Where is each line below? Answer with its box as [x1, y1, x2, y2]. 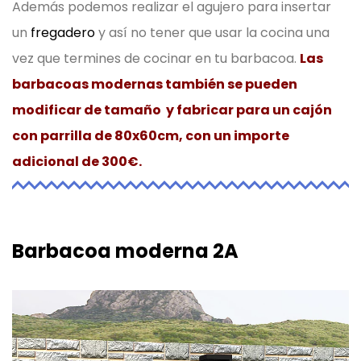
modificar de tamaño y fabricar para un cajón [12, 100, 332, 119]
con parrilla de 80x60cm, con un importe [12, 126, 289, 145]
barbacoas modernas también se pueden [12, 74, 297, 93]
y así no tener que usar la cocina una [95, 23, 330, 42]
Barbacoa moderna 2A [12, 237, 239, 264]
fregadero [31, 23, 95, 42]
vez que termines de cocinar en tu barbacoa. [12, 48, 297, 68]
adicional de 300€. [12, 151, 142, 171]
